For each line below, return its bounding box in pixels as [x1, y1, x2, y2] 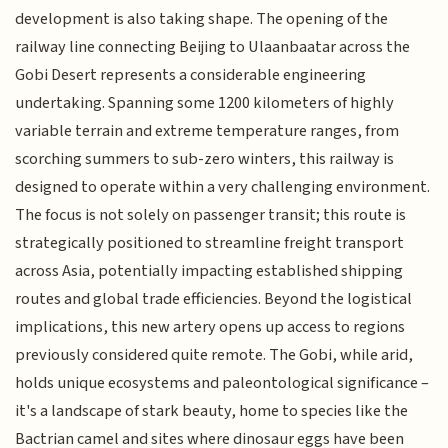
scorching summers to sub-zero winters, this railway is [15, 147, 395, 172]
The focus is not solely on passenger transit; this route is [15, 203, 407, 228]
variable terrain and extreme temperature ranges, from [15, 119, 400, 144]
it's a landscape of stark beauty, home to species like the [15, 399, 409, 424]
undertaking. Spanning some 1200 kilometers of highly [15, 91, 395, 116]
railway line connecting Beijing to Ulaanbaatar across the [15, 35, 411, 60]
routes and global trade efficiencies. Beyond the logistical [15, 287, 413, 312]
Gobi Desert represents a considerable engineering [15, 63, 367, 88]
